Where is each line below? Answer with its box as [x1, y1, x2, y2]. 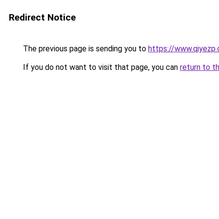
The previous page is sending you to [21, 44, 148, 53]
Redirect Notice [9, 12, 76, 23]
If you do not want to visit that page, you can [21, 63, 180, 72]
